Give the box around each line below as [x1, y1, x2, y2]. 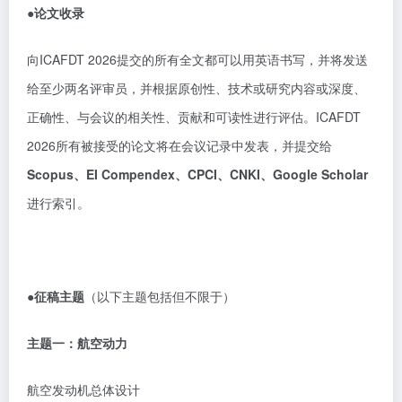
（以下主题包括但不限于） [84, 287, 235, 305]
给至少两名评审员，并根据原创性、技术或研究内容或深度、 [27, 79, 366, 97]
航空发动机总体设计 [27, 380, 140, 398]
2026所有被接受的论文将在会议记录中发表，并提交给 [27, 136, 332, 154]
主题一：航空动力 [27, 334, 127, 352]
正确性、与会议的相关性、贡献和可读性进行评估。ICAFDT [27, 108, 361, 126]
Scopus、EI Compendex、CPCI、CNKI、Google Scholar [27, 165, 368, 183]
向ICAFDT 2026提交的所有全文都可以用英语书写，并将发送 [27, 50, 368, 68]
